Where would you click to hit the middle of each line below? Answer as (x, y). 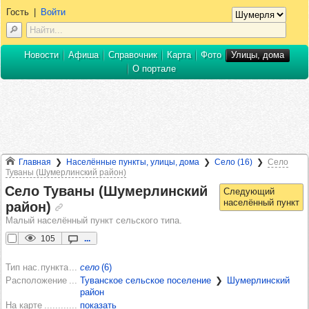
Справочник (132, 54)
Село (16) (233, 162)
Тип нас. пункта (37, 267)
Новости (41, 54)
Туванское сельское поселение (146, 280)
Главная (35, 162)
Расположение (36, 280)
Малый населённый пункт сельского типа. (94, 220)
